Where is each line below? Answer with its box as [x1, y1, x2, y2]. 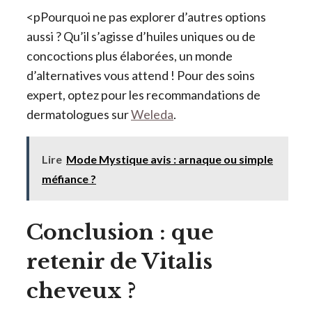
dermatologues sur [26, 106, 131, 122]
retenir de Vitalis [26, 248, 212, 274]
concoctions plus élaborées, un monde [26, 47, 233, 63]
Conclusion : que [26, 219, 214, 245]
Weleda [131, 106, 173, 122]
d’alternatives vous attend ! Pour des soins [26, 67, 255, 83]
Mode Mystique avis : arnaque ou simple [66, 152, 273, 166]
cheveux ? [26, 277, 136, 304]
